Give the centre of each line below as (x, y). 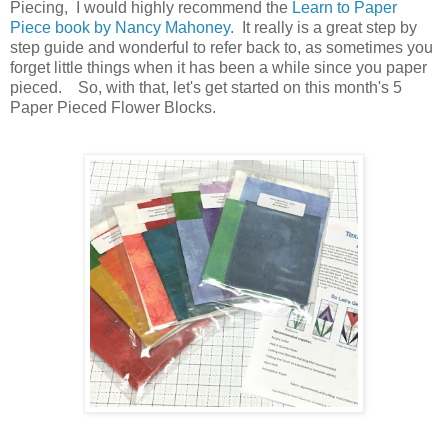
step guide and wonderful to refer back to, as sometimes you (221, 47)
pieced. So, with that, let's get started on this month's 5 (206, 87)
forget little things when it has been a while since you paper (218, 67)
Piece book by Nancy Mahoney (120, 27)
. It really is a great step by (323, 27)
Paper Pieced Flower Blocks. (117, 107)
